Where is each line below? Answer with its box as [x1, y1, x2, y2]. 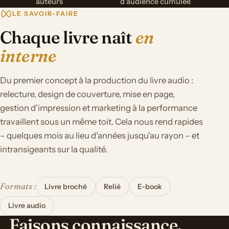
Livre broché [44, 181, 87, 191]
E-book [138, 181, 163, 191]
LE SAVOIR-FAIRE [12, 10, 79, 18]
